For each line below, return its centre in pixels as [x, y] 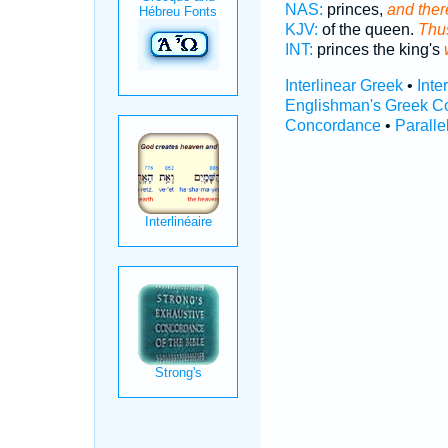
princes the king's [378, 49]
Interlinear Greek [343, 85]
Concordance [332, 125]
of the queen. [367, 29]
